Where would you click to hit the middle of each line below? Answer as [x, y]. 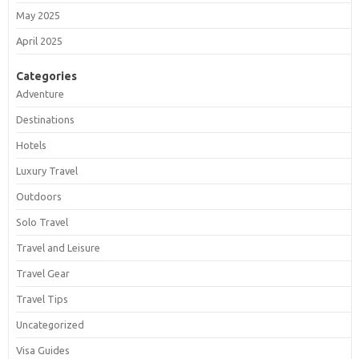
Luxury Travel [46, 170]
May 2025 [38, 15]
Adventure [40, 93]
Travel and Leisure [58, 247]
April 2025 [39, 40]
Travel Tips [42, 298]
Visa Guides [42, 350]
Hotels [31, 145]
